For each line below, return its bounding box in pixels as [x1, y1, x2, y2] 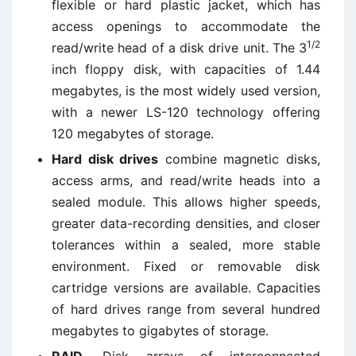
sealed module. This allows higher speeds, [52, 194, 320, 210]
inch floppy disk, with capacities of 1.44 [52, 61, 320, 77]
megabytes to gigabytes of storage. [52, 323, 269, 339]
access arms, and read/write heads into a [52, 172, 320, 188]
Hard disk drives [52, 151, 159, 167]
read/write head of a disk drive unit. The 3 [52, 40, 307, 56]
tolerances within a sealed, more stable [52, 237, 320, 253]
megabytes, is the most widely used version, [52, 83, 320, 99]
